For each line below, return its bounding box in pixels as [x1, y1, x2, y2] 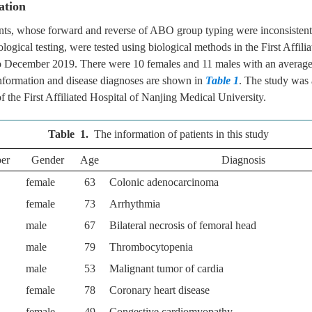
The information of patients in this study [93, 128, 269, 140]
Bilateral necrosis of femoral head [109, 219, 257, 231]
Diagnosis [221, 154, 265, 166]
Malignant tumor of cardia [109, 263, 224, 274]
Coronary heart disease [109, 284, 210, 296]
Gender [31, 154, 65, 166]
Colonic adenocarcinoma [109, 176, 219, 188]
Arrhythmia [109, 198, 161, 210]
